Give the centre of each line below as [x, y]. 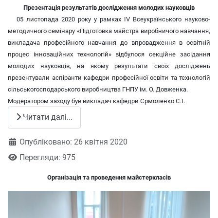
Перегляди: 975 [47, 157]
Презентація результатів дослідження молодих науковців [109, 7]
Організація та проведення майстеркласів [109, 177]
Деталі [20, 141]
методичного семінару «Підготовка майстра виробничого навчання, [109, 31]
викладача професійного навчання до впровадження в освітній [109, 42]
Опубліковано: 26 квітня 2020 [73, 142]
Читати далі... [47, 117]
